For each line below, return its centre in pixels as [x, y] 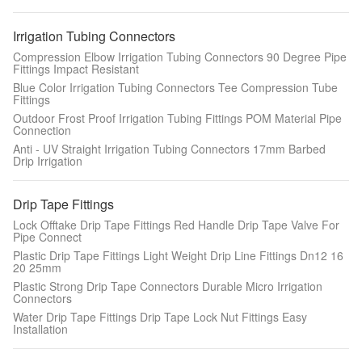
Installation [40, 329]
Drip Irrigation [48, 161]
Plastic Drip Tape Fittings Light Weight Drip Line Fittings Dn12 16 [178, 255]
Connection [42, 130]
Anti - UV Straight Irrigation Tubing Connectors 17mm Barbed [169, 149]
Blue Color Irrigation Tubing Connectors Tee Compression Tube [175, 87]
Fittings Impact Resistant [76, 69]
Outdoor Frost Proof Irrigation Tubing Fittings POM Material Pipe [177, 118]
